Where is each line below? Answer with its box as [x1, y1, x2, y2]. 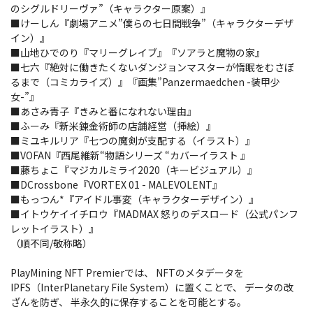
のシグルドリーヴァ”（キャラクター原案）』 [10, 1, 210, 16]
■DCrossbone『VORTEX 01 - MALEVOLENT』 [10, 177, 222, 192]
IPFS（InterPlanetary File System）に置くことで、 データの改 [10, 280, 293, 295]
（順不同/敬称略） [10, 236, 92, 251]
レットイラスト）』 [10, 221, 99, 236]
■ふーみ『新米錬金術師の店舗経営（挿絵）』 [10, 119, 216, 133]
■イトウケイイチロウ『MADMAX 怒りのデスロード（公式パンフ [10, 207, 298, 221]
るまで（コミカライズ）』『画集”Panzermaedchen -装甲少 [10, 75, 280, 89]
